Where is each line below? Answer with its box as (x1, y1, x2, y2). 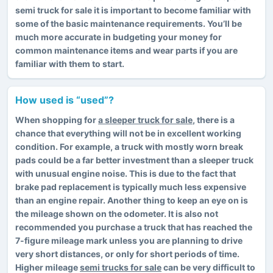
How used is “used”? (15, 93, 114, 106)
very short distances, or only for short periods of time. (15, 248, 239, 259)
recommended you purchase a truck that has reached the (15, 221, 252, 232)
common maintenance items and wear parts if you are (15, 44, 238, 55)
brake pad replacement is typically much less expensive (15, 181, 246, 192)
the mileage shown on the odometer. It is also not (15, 208, 218, 219)
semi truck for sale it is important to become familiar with (15, 4, 251, 15)
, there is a (193, 114, 235, 125)
